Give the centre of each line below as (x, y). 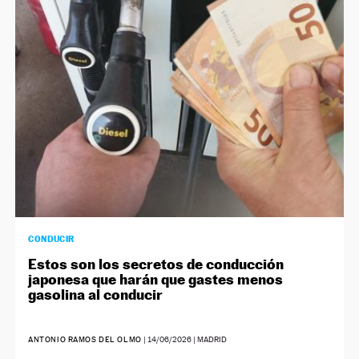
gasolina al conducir (96, 295)
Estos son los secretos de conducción (156, 264)
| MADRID (209, 340)
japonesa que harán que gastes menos (156, 280)
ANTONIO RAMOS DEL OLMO (85, 340)
